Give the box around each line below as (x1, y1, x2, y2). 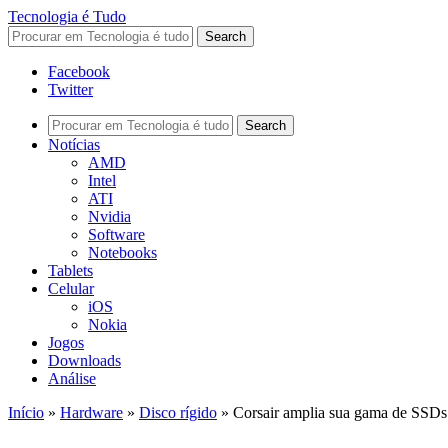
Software (88, 226, 145, 243)
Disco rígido (139, 404, 217, 421)
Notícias (48, 136, 100, 153)
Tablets (48, 262, 93, 279)
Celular (48, 280, 94, 297)
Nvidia (88, 208, 131, 225)
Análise (48, 370, 96, 387)
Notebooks (88, 244, 157, 261)
